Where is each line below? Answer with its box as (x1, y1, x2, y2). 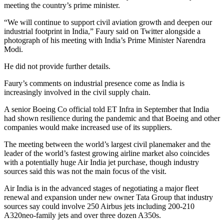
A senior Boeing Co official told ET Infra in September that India (4, 104, 209, 113)
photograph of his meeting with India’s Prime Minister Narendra (4, 35, 205, 44)
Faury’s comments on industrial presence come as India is (4, 78, 184, 87)
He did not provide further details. (4, 61, 110, 70)
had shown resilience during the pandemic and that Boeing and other (4, 113, 220, 122)
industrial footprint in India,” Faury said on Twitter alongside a (4, 26, 200, 35)
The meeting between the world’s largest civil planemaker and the (4, 139, 210, 148)
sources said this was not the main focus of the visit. (4, 166, 166, 175)
